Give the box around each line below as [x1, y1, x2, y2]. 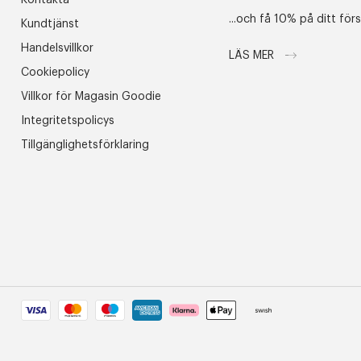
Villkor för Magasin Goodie [21, 91, 161, 102]
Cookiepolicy [21, 67, 89, 78]
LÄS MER [229, 50, 278, 61]
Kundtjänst [21, 19, 79, 30]
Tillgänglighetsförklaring [21, 139, 149, 151]
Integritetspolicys [21, 115, 114, 127]
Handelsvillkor [21, 43, 93, 54]
